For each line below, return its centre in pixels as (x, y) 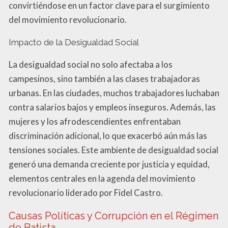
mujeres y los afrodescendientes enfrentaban (95, 121)
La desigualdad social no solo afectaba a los (91, 64)
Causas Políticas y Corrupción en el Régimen (113, 216)
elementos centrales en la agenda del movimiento (102, 178)
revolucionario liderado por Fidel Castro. (86, 192)
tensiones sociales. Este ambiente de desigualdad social (113, 150)
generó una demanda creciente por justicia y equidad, (109, 164)
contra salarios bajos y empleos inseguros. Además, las (112, 107)
